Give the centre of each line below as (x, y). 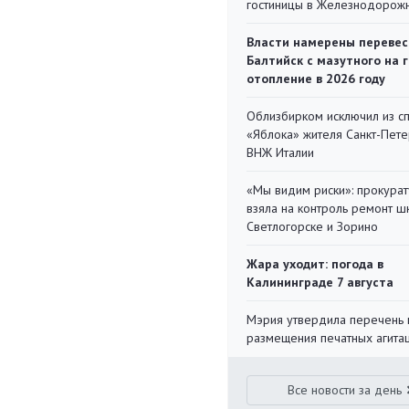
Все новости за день (345, 390)
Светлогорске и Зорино (312, 226)
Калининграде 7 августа (320, 282)
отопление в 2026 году (316, 79)
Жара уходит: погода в (315, 264)
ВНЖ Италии (280, 152)
